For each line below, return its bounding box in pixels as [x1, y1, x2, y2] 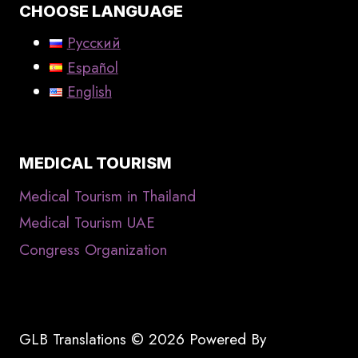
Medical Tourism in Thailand [19, 185, 196, 207]
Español [66, 56, 118, 78]
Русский [66, 32, 121, 54]
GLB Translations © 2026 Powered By [19, 328, 266, 350]
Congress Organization [19, 239, 167, 261]
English [66, 81, 112, 103]
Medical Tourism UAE [19, 212, 155, 234]
